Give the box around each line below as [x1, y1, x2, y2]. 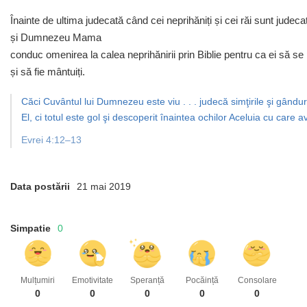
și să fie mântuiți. [10, 66, 85, 77]
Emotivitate [72, 275, 113, 285]
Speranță [130, 275, 164, 285]
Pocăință [186, 275, 219, 285]
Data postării [10, 181, 70, 192]
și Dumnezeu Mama [10, 32, 101, 43]
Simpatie [10, 223, 51, 234]
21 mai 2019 [77, 181, 131, 192]
